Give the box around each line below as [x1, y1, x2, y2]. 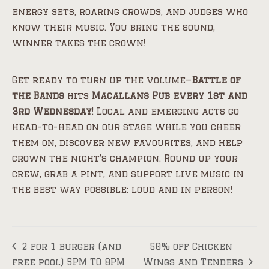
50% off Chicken [149, 241, 232, 252]
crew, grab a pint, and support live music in [12, 169, 244, 180]
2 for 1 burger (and [19, 241, 121, 252]
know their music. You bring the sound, [12, 22, 215, 33]
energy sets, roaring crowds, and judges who [12, 7, 248, 17]
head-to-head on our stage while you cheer [12, 122, 241, 133]
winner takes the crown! [12, 38, 145, 49]
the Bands [12, 91, 64, 101]
